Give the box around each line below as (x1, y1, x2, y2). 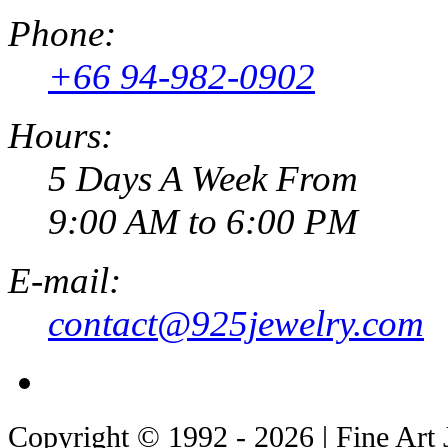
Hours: (8, 114, 113, 156)
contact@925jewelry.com (48, 302, 424, 344)
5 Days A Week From (48, 157, 358, 199)
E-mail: (8, 259, 121, 301)
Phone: (8, 12, 116, 54)
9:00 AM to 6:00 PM (48, 200, 358, 242)
